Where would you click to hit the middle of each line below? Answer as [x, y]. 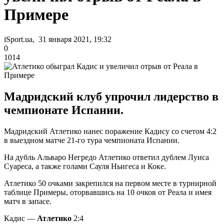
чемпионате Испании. [64, 110]
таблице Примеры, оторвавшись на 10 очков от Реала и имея [108, 192]
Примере [36, 15]
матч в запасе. [28, 201]
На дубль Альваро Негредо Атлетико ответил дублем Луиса [106, 157]
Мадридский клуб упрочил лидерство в [111, 96]
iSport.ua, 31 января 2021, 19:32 [58, 39]
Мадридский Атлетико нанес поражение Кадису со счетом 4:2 [110, 131]
